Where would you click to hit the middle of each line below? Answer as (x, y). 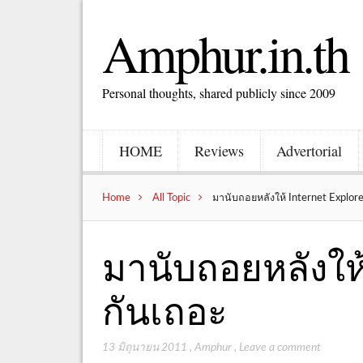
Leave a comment (280, 347)
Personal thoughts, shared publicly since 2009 (219, 93)
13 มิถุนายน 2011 (145, 347)
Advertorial (310, 150)
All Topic (172, 197)
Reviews (219, 150)
